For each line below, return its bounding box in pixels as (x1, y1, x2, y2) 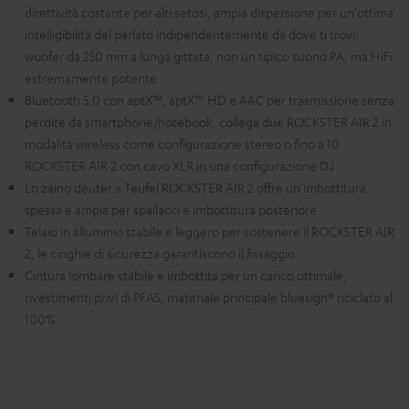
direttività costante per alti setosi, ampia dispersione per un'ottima (25, 4, 393, 21)
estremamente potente (25, 69, 157, 87)
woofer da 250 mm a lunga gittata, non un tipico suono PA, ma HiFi (25, 47, 393, 65)
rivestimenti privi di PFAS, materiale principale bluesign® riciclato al (25, 288, 393, 306)
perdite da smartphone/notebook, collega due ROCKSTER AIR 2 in (25, 113, 392, 131)
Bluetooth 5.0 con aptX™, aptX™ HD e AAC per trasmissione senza (25, 91, 394, 109)
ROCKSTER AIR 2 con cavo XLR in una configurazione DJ (25, 157, 334, 174)
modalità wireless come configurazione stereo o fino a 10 (25, 135, 340, 152)
